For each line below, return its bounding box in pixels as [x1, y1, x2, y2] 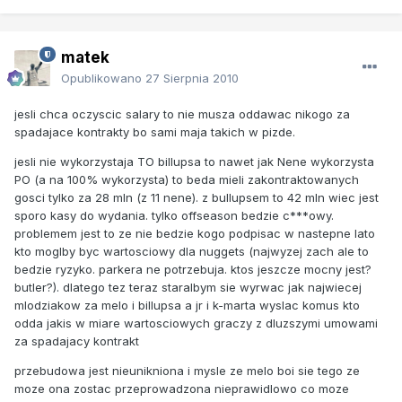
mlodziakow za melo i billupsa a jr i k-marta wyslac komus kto [14, 297, 360, 312]
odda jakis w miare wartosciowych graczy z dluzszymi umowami [14, 315, 378, 330]
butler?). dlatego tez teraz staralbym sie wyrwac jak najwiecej [14, 279, 362, 294]
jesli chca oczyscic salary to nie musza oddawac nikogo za [14, 106, 350, 121]
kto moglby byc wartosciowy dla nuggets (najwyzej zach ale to [14, 243, 369, 258]
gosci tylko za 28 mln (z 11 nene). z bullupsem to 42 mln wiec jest [14, 189, 379, 205]
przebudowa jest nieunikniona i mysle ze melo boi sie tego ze [14, 363, 360, 378]
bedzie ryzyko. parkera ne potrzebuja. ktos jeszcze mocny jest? [14, 261, 371, 276]
